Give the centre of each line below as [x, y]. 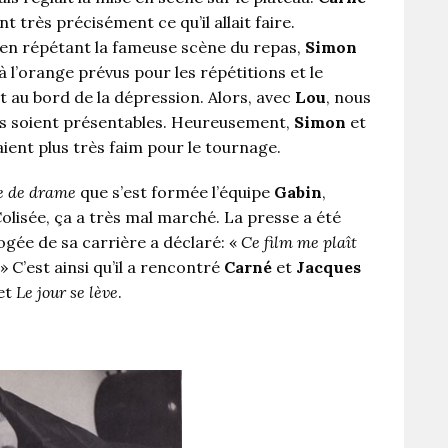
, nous [348, 97]
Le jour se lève [67, 292]
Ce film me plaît [299, 242]
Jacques [328, 267]
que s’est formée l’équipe [175, 192]
